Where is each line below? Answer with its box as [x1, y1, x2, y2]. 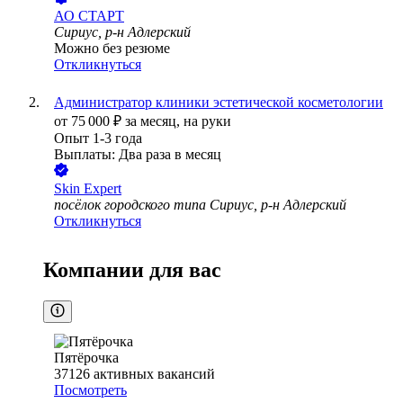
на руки [184, 113, 231, 130]
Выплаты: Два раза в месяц [54, 147, 221, 163]
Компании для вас [43, 258, 221, 282]
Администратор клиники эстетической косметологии [54, 94, 383, 111]
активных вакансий [94, 366, 215, 382]
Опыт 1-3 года [54, 130, 142, 147]
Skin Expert [54, 181, 121, 197]
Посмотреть [54, 382, 127, 399]
